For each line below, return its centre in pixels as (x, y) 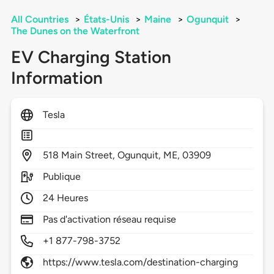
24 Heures (65, 198)
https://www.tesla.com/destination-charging (140, 262)
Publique (62, 177)
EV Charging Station (91, 57)
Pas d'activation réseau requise (109, 220)
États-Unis (106, 20)
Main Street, (89, 155)
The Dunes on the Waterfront (75, 31)
